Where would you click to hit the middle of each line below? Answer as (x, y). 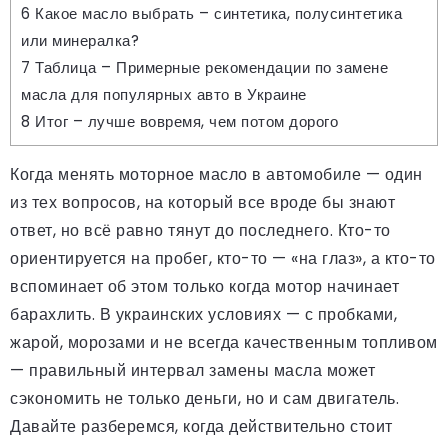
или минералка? (80, 40)
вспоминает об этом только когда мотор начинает (204, 286)
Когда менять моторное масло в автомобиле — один (216, 174)
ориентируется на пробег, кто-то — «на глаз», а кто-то (223, 258)
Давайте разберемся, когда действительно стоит (201, 426)
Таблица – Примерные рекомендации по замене (209, 67)
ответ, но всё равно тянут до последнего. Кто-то (200, 230)
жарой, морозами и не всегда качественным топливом (224, 342)
